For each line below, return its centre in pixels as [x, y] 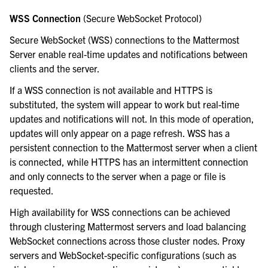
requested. [32, 191]
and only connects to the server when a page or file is [118, 176]
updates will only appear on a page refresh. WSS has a [120, 133]
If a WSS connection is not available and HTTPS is [111, 90]
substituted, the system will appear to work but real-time [124, 104]
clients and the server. [55, 68]
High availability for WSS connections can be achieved [120, 212]
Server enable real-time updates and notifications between [129, 54]
